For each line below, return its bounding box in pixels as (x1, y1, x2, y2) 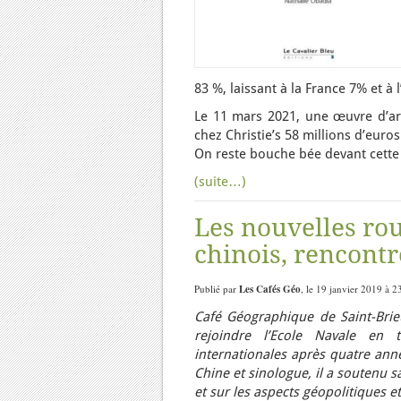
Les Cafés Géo (239, 282, 301, 296)
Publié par (194, 282, 239, 295)
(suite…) (194, 174, 246, 190)
